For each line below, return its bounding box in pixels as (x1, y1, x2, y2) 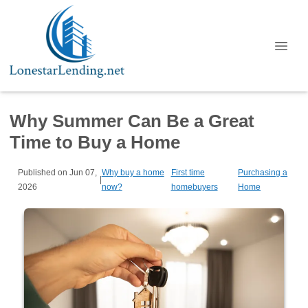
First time (170, 167, 205, 177)
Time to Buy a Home (10, 132, 180, 153)
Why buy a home (101, 167, 164, 177)
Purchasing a (238, 167, 288, 177)
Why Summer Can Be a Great (10, 111, 254, 131)
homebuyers (170, 181, 218, 191)
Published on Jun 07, (17, 167, 97, 177)
